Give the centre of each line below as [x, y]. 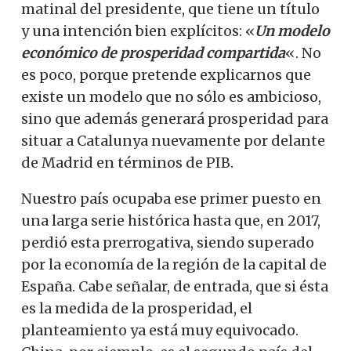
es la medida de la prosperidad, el [137, 308]
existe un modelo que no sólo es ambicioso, [171, 96]
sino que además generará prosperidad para [175, 118]
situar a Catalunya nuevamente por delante [173, 140]
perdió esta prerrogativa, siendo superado [168, 242]
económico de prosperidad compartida [153, 52]
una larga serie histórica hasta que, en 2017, [171, 220]
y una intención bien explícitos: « [138, 31]
